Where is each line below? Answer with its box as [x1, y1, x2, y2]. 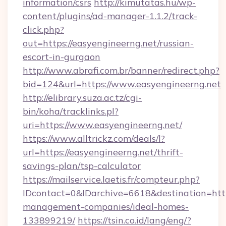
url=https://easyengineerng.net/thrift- [23, 146, 183, 158]
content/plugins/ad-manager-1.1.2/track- [23, 10, 197, 22]
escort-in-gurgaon [23, 51, 100, 63]
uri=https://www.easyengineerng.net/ [23, 119, 182, 131]
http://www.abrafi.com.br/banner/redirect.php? [23, 65, 219, 76]
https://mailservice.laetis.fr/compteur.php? [23, 174, 200, 185]
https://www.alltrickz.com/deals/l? [23, 133, 165, 144]
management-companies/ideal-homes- [23, 201, 189, 212]
